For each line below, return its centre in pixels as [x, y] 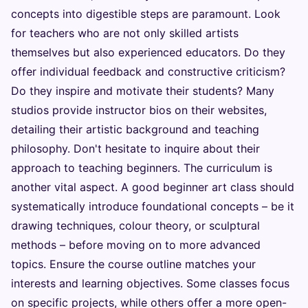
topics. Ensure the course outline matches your [133, 264]
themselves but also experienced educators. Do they [148, 52]
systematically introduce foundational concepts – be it [153, 206]
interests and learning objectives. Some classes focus [150, 283]
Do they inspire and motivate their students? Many [143, 91]
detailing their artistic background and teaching [135, 129]
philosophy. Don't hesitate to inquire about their [135, 148]
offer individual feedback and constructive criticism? [148, 71]
